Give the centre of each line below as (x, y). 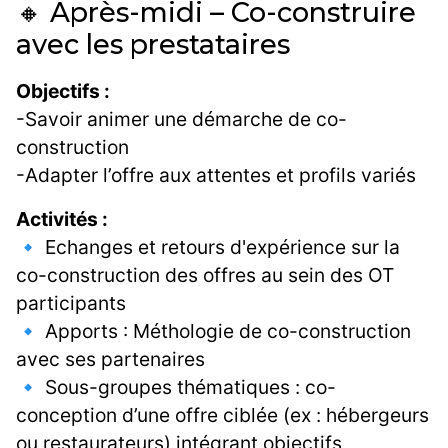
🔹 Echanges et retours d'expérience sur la (208, 247)
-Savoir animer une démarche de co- (181, 119)
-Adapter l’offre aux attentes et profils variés (216, 175)
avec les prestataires (153, 45)
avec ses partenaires (110, 359)
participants (71, 303)
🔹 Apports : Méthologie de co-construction (213, 331)
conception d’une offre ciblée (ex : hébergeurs (222, 415)
